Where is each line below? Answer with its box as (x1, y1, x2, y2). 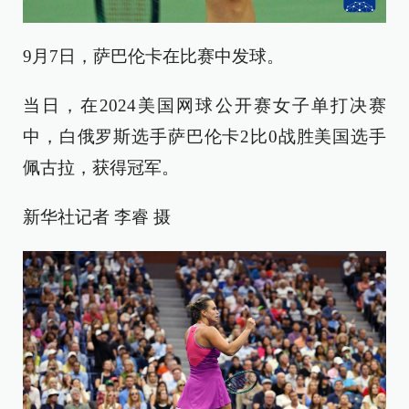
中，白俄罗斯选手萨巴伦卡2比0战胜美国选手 (23, 127, 386, 147)
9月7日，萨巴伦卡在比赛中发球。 (23, 47, 284, 67)
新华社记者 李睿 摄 (23, 207, 171, 227)
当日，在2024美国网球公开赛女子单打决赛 (23, 96, 386, 116)
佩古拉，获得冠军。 (23, 158, 179, 178)
